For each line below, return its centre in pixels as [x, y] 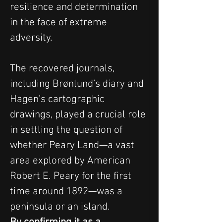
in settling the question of [67, 130]
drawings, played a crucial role [79, 114]
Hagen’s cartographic [58, 99]
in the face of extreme [60, 22]
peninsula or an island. [61, 207]
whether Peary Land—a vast [73, 145]
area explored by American [71, 161]
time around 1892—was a [67, 191]
